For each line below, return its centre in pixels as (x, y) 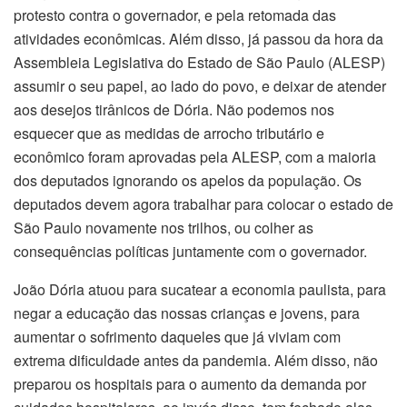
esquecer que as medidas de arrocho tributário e (169, 133)
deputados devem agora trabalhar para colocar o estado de (203, 203)
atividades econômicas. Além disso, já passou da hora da (199, 38)
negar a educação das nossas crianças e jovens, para (187, 313)
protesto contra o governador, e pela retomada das (175, 15)
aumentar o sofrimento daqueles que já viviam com (177, 336)
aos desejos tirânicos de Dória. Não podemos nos (174, 109)
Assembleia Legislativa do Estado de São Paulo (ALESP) (199, 62)
